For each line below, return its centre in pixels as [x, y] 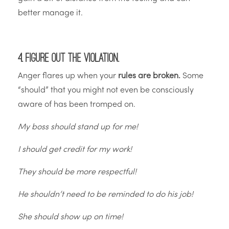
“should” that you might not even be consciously [106, 91]
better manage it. [50, 14]
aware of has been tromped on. [77, 105]
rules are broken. [149, 76]
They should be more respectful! [77, 173]
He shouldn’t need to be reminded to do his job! [106, 195]
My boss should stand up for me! [78, 128]
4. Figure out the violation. [68, 58]
